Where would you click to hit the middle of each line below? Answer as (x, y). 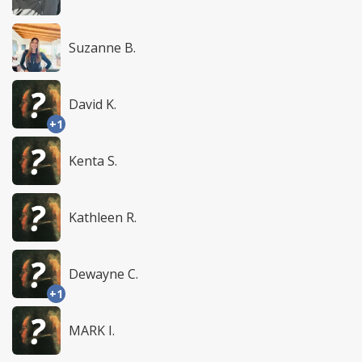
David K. (93, 104)
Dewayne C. (103, 274)
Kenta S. (93, 160)
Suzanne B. (102, 47)
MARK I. (92, 330)
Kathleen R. (103, 217)
